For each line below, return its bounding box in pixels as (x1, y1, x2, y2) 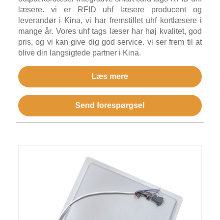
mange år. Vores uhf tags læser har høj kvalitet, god (18, 27, 202, 36)
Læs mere (91, 72, 129, 81)
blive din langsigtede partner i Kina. (18, 49, 141, 57)
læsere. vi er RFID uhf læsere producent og (18, 5, 202, 14)
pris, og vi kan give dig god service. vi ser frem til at (18, 38, 202, 47)
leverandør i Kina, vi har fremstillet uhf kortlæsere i (18, 16, 202, 25)
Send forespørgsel (75, 101, 145, 110)
